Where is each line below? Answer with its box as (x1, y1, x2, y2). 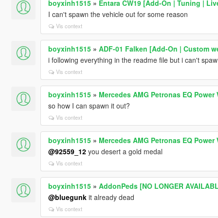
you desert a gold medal (86, 146, 163, 156)
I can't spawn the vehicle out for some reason (48, 9, 188, 19)
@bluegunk (48, 192, 87, 202)
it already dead (86, 192, 134, 202)
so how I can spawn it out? (48, 100, 130, 110)
